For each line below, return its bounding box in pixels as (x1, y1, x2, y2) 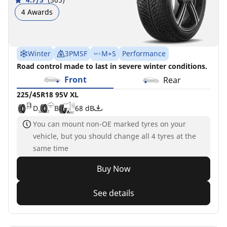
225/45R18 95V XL (17, 90, 79, 99)
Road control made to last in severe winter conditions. (17, 61, 207, 71)
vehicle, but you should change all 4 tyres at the (33, 131, 196, 141)
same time (33, 143, 68, 153)
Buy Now (96, 163, 131, 174)
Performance (122, 49, 166, 58)
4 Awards (21, 7, 53, 17)
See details (93, 187, 134, 199)
